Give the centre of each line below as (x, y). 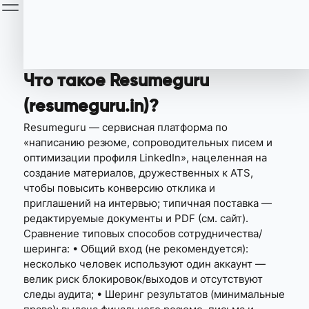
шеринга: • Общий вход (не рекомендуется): (136, 249)
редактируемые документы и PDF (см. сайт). (136, 218)
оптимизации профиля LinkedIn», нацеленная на (146, 158)
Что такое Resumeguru (117, 82)
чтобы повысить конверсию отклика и (120, 188)
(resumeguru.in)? (91, 107)
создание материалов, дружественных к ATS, (139, 173)
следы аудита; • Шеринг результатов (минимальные (154, 294)
